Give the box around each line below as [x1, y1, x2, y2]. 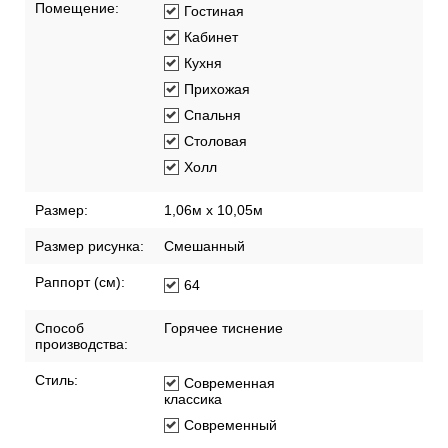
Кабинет [184, 29, 238, 46]
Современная [184, 375, 275, 392]
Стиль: [35, 372, 78, 389]
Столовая [184, 133, 247, 150]
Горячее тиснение [164, 320, 283, 337]
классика [164, 391, 222, 408]
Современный [184, 417, 277, 434]
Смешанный [164, 238, 245, 255]
